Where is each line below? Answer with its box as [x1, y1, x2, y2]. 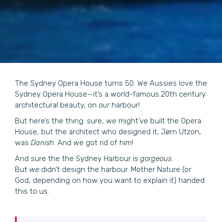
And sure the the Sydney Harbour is [15, 154, 138, 163]
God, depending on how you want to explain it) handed [15, 175, 205, 185]
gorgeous [138, 154, 171, 163]
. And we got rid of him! [54, 138, 133, 147]
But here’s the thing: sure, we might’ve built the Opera [15, 116, 201, 125]
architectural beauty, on [15, 100, 99, 110]
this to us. [15, 186, 49, 196]
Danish [31, 138, 54, 147]
